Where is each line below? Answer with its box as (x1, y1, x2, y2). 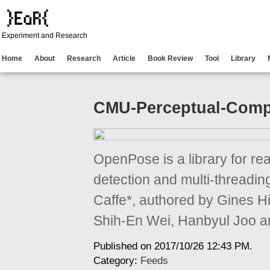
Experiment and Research (1, 31, 87, 40)
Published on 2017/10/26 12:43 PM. (93, 240, 253, 252)
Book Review (147, 54, 193, 63)
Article (112, 54, 136, 63)
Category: (93, 255, 140, 266)
